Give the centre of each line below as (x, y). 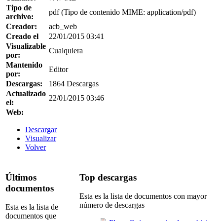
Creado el (22, 36)
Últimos (21, 177)
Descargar (41, 129)
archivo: (20, 16)
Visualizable (26, 46)
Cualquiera (66, 50)
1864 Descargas (74, 83)
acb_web (63, 26)
